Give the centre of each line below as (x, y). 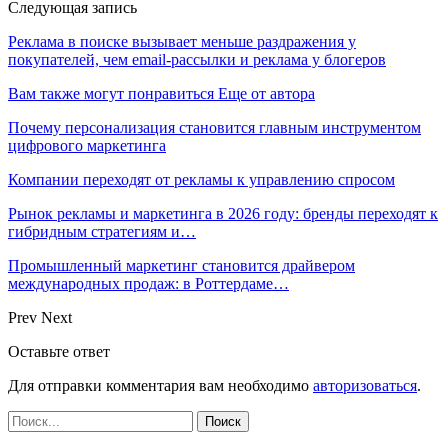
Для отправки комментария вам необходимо (160, 386)
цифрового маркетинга (87, 146)
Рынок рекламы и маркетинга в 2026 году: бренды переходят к (223, 214)
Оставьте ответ (59, 352)
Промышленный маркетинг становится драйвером (181, 266)
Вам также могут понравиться (111, 94)
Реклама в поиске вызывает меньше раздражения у (182, 42)
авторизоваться (365, 386)
